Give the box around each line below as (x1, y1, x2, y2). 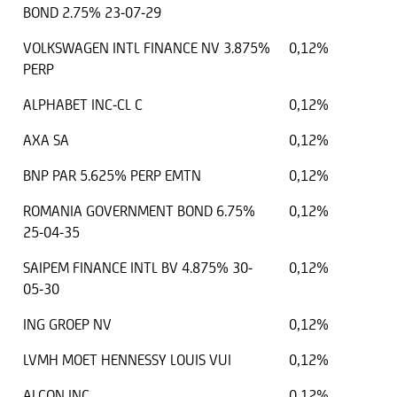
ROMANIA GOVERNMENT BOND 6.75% (23, 202, 255, 221)
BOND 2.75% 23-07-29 (23, 4, 161, 22)
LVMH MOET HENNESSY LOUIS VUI (23, 351, 231, 370)
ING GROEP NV (23, 315, 112, 334)
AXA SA (23, 131, 69, 150)
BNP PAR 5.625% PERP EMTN (23, 167, 201, 185)
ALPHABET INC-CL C (23, 96, 143, 114)
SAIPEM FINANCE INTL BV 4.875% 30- (23, 259, 253, 277)
